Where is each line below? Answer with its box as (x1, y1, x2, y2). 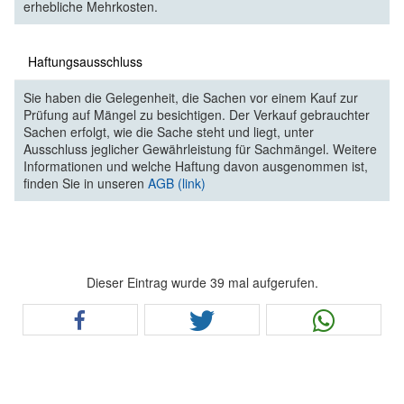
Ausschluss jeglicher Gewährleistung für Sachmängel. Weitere (23, 139, 377, 158)
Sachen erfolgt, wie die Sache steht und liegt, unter (23, 122, 314, 141)
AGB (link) (148, 173, 206, 192)
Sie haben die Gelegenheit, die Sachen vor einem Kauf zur (23, 87, 358, 106)
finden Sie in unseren (23, 173, 148, 192)
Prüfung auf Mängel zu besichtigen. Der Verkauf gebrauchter (23, 105, 370, 124)
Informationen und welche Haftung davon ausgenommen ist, (23, 156, 368, 175)
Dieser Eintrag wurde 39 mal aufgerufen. (86, 272, 318, 291)
